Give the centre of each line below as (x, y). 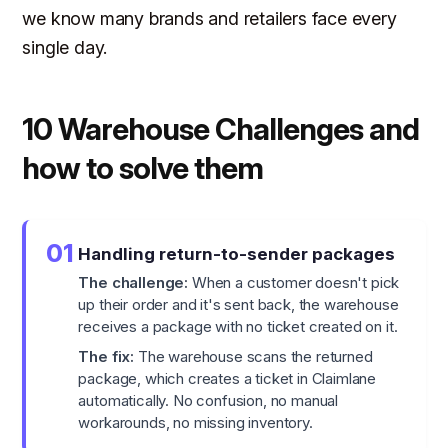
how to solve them (143, 168)
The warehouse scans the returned (253, 357)
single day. (65, 48)
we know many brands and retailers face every (209, 19)
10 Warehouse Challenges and (221, 129)
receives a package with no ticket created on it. (238, 327)
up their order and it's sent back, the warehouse (238, 305)
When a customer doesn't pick (294, 283)
